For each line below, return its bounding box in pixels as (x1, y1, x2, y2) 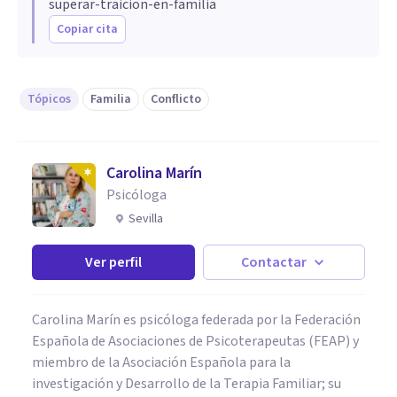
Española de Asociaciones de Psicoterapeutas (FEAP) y (32, 331, 359, 351)
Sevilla (128, 209, 163, 228)
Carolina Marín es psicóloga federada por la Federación (32, 309, 361, 330)
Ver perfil (84, 252, 142, 272)
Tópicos (27, 90, 71, 108)
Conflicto (151, 90, 201, 108)
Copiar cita (57, 19, 118, 38)
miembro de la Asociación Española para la (32, 352, 291, 372)
